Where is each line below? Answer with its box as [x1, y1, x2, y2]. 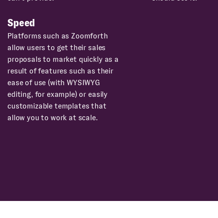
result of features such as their [7, 67, 113, 75]
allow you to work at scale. [7, 113, 98, 122]
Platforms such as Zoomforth [7, 32, 108, 40]
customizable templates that [7, 102, 107, 110]
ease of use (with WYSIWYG [7, 78, 100, 87]
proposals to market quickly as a [7, 55, 119, 64]
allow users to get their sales [7, 43, 106, 52]
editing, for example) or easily [7, 90, 108, 99]
